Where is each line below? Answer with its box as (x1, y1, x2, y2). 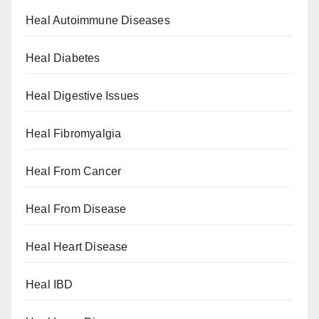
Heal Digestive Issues (26, 90, 140, 103)
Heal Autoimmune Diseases (26, 14, 170, 27)
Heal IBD (26, 278, 73, 291)
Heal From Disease (26, 203, 127, 216)
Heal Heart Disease (26, 241, 128, 253)
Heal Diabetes (26, 52, 100, 65)
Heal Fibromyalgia (26, 127, 122, 140)
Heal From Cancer (26, 165, 122, 178)
